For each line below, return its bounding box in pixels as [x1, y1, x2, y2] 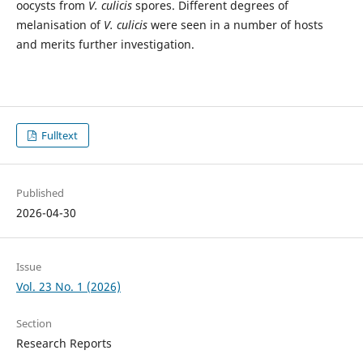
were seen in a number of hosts [150, 17, 323, 33]
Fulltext [39, 128, 79, 143]
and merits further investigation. [15, 36, 194, 53]
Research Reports [15, 335, 112, 352]
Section [15, 316, 52, 331]
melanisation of [15, 17, 104, 33]
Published [15, 186, 64, 201]
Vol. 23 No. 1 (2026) [15, 279, 121, 295]
